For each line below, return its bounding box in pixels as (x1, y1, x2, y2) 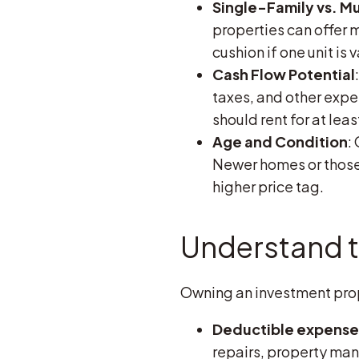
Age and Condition (212, 131, 348, 151)
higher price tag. (212, 176, 324, 196)
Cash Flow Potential (212, 64, 355, 83)
